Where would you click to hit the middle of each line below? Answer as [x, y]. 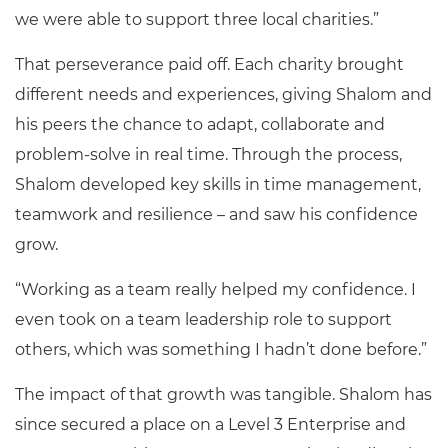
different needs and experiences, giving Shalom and [223, 94]
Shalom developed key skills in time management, [218, 184]
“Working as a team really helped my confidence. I [215, 289]
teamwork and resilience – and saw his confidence [216, 214]
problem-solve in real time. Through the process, [208, 154]
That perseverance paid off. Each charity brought [209, 64]
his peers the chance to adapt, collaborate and [200, 124]
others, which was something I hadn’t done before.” [221, 349]
